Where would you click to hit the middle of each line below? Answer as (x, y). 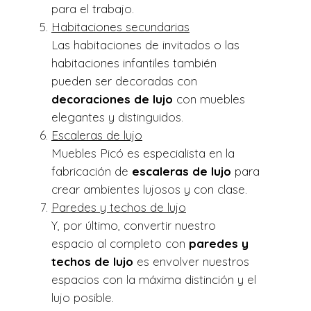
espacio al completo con (120, 244)
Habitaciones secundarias (120, 27)
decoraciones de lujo (112, 99)
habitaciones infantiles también (134, 63)
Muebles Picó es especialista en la (143, 153)
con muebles (209, 99)
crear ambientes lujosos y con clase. (149, 190)
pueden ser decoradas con (124, 81)
